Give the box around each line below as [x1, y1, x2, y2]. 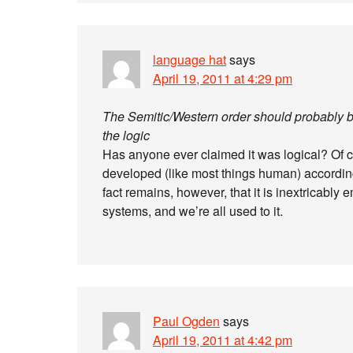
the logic [102, 126, 150, 144]
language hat [153, 50, 226, 69]
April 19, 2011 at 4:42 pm [153, 331, 292, 349]
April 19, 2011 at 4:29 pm [153, 69, 292, 87]
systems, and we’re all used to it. [102, 202, 283, 220]
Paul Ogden [153, 312, 220, 330]
